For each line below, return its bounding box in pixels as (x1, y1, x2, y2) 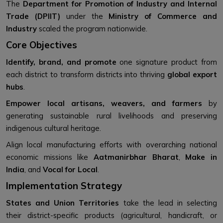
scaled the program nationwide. (37, 24, 147, 34)
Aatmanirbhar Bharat (94, 152, 179, 162)
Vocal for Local (43, 165, 98, 175)
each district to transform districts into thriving (6, 70, 168, 80)
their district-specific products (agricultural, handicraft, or (6, 211, 217, 221)
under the (60, 11, 109, 21)
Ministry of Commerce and (109, 11, 218, 21)
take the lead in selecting (119, 198, 217, 208)
